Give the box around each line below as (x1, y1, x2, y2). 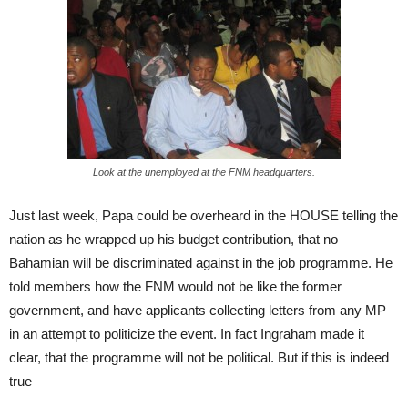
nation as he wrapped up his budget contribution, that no (9, 231, 338, 247)
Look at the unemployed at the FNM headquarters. (93, 167, 315, 178)
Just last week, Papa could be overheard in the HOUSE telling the (9, 208, 398, 223)
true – (9, 373, 43, 389)
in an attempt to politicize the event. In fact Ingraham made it (9, 326, 364, 342)
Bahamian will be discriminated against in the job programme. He (9, 255, 393, 270)
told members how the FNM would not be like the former (9, 279, 342, 294)
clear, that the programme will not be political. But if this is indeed (9, 350, 389, 365)
